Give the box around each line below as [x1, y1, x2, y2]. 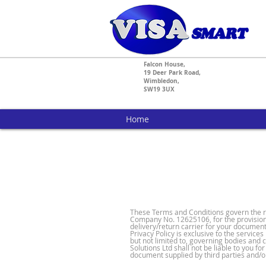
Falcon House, [144, 60, 185, 68]
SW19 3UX [144, 85, 175, 93]
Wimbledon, [144, 77, 179, 85]
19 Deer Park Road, [144, 68, 201, 77]
